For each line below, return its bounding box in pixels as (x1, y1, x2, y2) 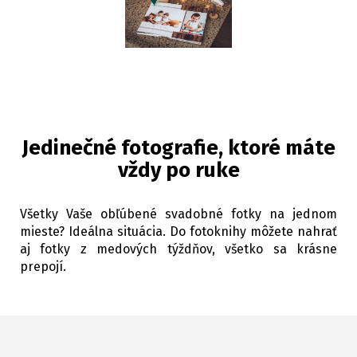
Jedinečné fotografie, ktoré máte (22, 135, 335, 161)
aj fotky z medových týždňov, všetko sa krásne (20, 241, 337, 257)
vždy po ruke (117, 158, 240, 183)
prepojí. (20, 259, 66, 275)
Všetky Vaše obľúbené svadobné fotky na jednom (20, 206, 337, 222)
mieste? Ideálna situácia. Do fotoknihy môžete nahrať (20, 224, 337, 240)
